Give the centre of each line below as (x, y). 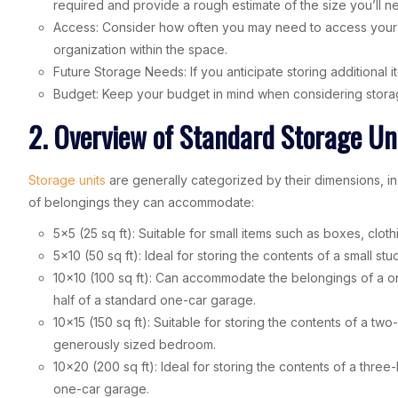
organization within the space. (140, 49)
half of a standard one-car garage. (155, 299)
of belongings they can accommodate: (141, 202)
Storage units (67, 179)
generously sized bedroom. (135, 344)
